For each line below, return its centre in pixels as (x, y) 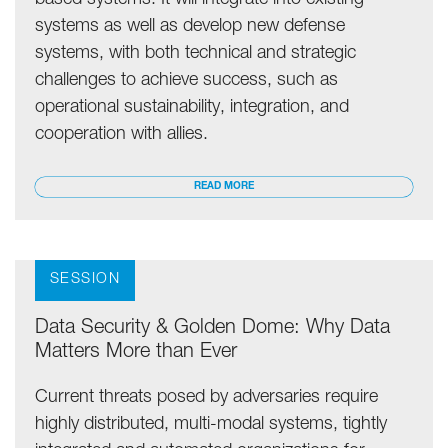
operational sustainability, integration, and (192, 108)
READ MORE (224, 186)
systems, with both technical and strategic (195, 54)
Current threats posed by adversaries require (206, 398)
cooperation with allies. (121, 135)
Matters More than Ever (136, 353)
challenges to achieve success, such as (186, 81)
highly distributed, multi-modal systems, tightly (211, 425)
